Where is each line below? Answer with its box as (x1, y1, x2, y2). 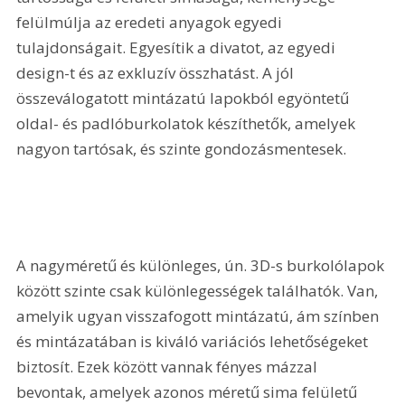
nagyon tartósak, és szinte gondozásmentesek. (16, 137, 347, 159)
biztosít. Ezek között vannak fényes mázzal (16, 355, 322, 377)
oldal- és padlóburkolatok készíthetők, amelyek (16, 112, 360, 134)
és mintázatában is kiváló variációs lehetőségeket (16, 330, 372, 352)
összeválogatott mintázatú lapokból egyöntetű (16, 87, 353, 108)
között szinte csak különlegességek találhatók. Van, (16, 279, 382, 301)
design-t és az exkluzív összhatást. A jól (16, 61, 298, 83)
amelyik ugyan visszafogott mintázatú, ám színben (16, 305, 383, 326)
